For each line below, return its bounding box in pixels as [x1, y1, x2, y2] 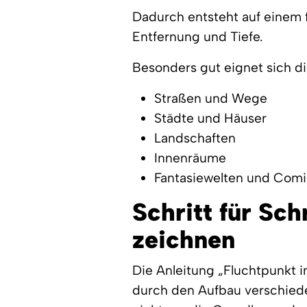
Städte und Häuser [154, 110, 267, 126]
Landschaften [154, 130, 236, 146]
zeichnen [132, 225, 236, 254]
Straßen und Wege [154, 90, 268, 106]
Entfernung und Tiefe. [132, 29, 264, 45]
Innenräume [154, 150, 227, 166]
